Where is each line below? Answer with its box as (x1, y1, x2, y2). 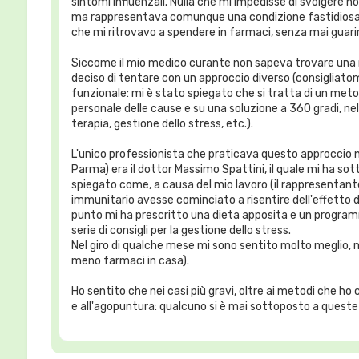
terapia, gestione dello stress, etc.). (71, 116, 253, 131)
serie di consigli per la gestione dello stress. (71, 223, 291, 237)
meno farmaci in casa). (71, 253, 189, 268)
